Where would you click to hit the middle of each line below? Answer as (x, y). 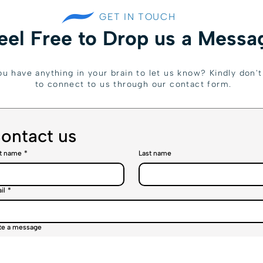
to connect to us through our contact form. (133, 84)
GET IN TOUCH (138, 17)
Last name (155, 153)
